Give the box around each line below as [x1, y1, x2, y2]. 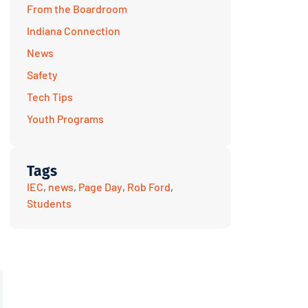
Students [27, 197, 71, 210]
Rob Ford [127, 180, 170, 194]
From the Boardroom [27, 2, 127, 16]
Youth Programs [27, 112, 104, 126]
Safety [27, 68, 58, 82]
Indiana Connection [27, 24, 120, 38]
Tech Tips [27, 90, 73, 104]
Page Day [78, 180, 122, 194]
